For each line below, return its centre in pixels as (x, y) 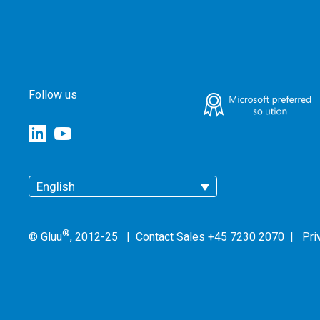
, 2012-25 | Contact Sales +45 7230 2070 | (186, 237)
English (56, 186)
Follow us (53, 94)
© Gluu (45, 237)
